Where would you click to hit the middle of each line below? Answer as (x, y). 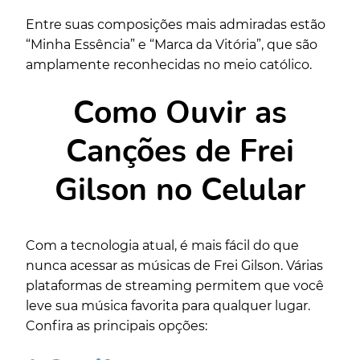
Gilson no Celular (180, 190)
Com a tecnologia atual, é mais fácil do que (162, 246)
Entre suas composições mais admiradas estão (176, 25)
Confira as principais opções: (117, 326)
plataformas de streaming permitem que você (175, 286)
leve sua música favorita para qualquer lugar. (168, 306)
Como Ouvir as (180, 113)
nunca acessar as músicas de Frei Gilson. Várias (174, 266)
